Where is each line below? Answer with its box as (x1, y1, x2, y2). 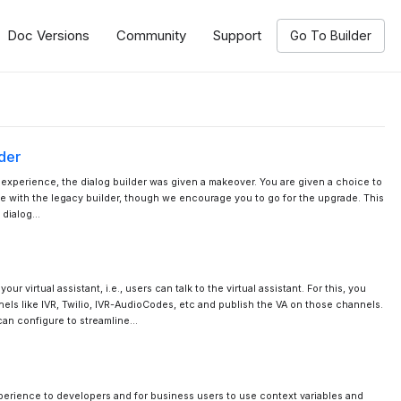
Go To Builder (290, 28, 372, 43)
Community (116, 27, 187, 44)
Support (213, 27, 262, 44)
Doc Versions (7, 27, 90, 44)
